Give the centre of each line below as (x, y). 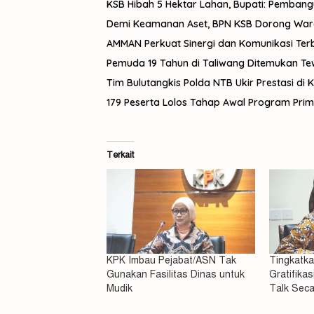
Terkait (120, 155)
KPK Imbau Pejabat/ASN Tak (171, 261)
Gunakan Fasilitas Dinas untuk (176, 275)
